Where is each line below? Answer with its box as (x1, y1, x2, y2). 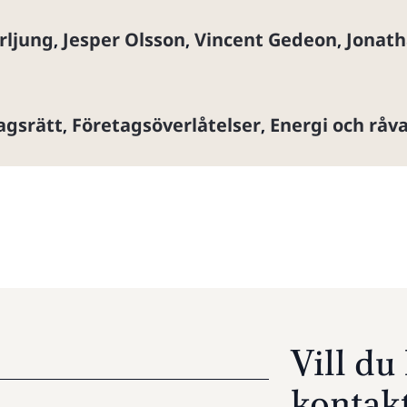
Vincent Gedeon (194, 27, 337, 52)
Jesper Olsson (63, 27, 185, 52)
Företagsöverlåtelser (72, 113, 261, 137)
